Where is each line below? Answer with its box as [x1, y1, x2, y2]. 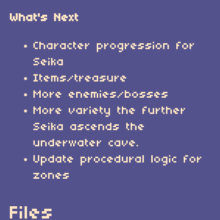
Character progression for [33, 40, 195, 52]
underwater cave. [33, 137, 139, 149]
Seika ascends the [33, 121, 145, 133]
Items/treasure [33, 73, 128, 84]
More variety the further [33, 105, 187, 117]
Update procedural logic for [33, 154, 203, 165]
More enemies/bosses [33, 89, 169, 101]
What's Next [10, 12, 79, 24]
